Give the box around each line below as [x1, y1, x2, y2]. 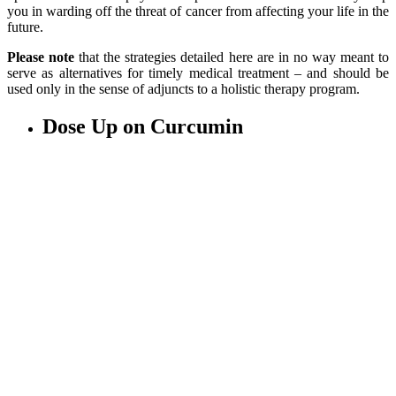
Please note [7, 49, 75, 65]
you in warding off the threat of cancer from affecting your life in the [7, 4, 389, 19]
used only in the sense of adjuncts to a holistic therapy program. [7, 81, 360, 97]
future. [7, 19, 43, 35]
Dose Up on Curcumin [42, 115, 243, 139]
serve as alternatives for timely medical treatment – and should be [7, 65, 389, 81]
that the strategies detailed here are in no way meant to [74, 49, 390, 65]
